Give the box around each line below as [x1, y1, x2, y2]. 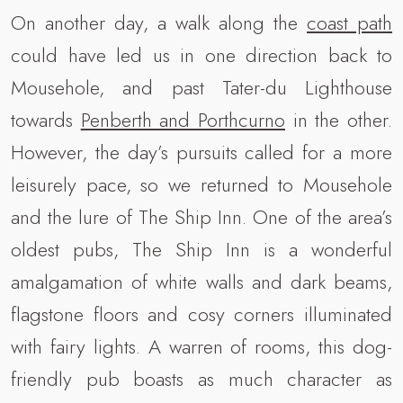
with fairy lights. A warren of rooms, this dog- [11, 332, 392, 362]
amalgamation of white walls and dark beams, [11, 267, 392, 297]
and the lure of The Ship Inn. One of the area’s [11, 202, 392, 232]
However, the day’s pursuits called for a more [11, 138, 392, 167]
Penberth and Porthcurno [80, 105, 286, 135]
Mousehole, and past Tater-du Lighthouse [11, 73, 392, 103]
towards [11, 105, 81, 135]
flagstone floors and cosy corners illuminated [11, 300, 392, 329]
